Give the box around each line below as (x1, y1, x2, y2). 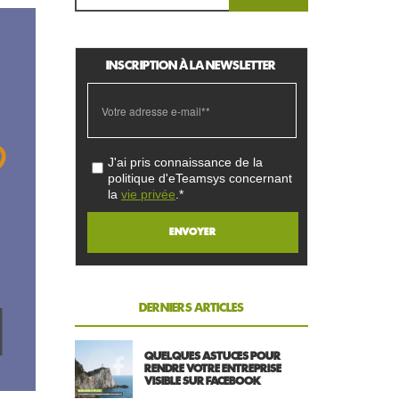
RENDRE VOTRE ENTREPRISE (144, 363, 281, 374)
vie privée (121, 187, 175, 202)
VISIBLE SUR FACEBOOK (144, 376, 261, 387)
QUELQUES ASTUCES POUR (144, 351, 281, 362)
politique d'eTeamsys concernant (108, 171, 292, 186)
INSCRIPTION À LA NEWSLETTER (106, 61, 277, 73)
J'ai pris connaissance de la (108, 155, 263, 170)
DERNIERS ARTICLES (138, 302, 244, 314)
